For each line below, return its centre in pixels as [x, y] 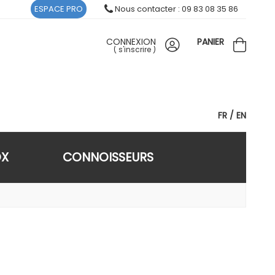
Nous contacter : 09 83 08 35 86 [176, 9]
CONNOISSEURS [108, 157]
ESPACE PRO [59, 9]
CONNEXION [131, 42]
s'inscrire [135, 49]
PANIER [211, 42]
